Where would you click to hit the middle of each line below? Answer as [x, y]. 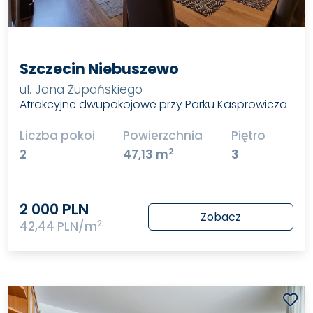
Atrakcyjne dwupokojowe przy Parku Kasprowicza [153, 104]
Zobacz [221, 217]
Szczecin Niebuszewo [99, 68]
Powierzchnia [163, 136]
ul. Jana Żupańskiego [81, 89]
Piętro [248, 136]
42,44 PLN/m [58, 227]
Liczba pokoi [57, 136]
